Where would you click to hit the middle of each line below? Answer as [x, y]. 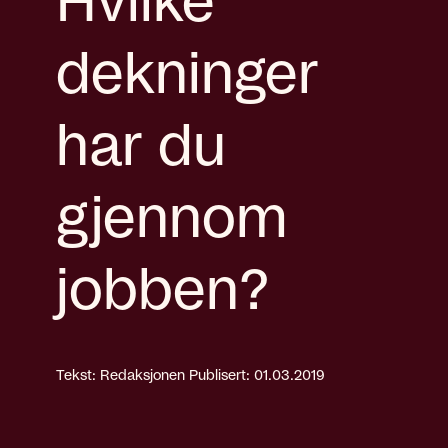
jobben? [162, 292]
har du [141, 148]
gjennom [172, 220]
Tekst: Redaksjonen [120, 375]
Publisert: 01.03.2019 [257, 375]
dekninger [187, 76]
